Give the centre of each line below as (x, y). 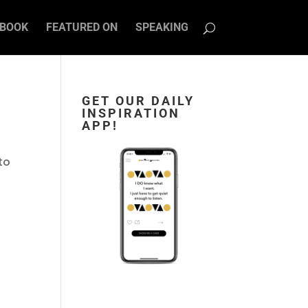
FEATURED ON (81, 27)
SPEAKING (162, 27)
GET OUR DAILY (139, 101)
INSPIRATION (131, 113)
